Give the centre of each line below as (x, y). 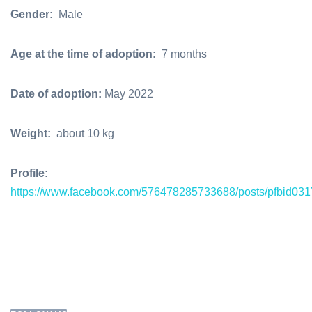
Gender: (33, 15)
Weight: (32, 134)
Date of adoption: (57, 94)
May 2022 (129, 94)
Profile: (29, 173)
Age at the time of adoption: (85, 54)
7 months (183, 54)
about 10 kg (84, 134)
